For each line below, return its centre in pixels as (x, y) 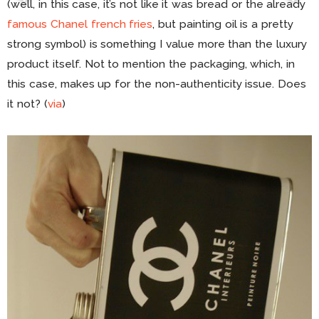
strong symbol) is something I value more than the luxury (157, 44)
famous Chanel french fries (80, 24)
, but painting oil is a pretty (223, 24)
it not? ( (27, 104)
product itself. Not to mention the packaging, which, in (151, 64)
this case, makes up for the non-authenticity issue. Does (157, 84)
